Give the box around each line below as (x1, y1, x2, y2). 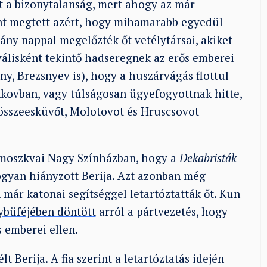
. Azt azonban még (111, 168, 206, 184)
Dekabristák (179, 150, 237, 166)
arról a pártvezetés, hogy (95, 204, 228, 219)
